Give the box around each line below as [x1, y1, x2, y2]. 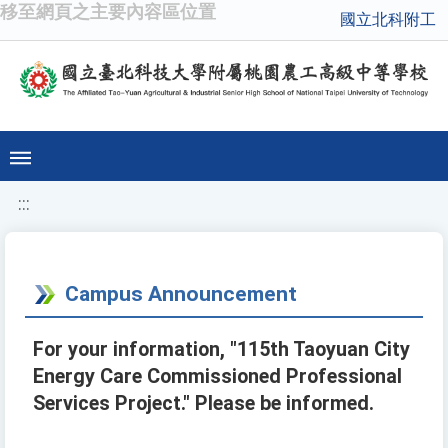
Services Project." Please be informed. [33, 392, 374, 416]
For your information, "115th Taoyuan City [33, 338, 410, 362]
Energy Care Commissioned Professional [33, 365, 402, 389]
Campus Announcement [65, 281, 297, 307]
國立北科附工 [340, 10, 436, 29]
